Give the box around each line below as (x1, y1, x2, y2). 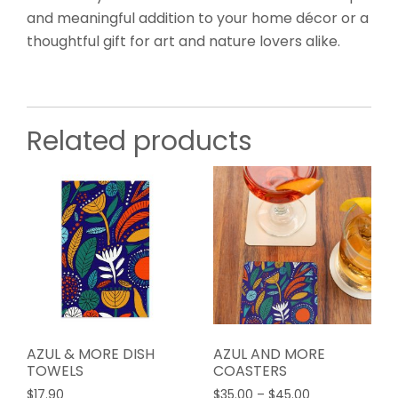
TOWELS (27, 361, 84, 382)
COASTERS (212, 361, 287, 382)
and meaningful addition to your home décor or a (27, 7, 369, 28)
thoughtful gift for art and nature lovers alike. (27, 30, 340, 52)
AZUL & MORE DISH (27, 344, 155, 365)
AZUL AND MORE (212, 344, 325, 365)
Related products (27, 122, 252, 160)
